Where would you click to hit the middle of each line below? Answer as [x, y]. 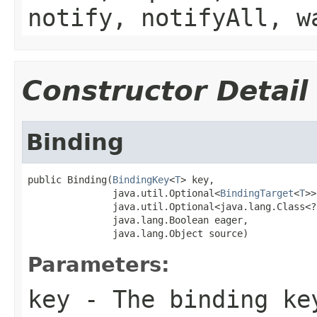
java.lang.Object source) [138, 233]
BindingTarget [257, 193]
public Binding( [70, 179]
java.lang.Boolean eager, [138, 220]
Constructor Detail [165, 91]
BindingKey [141, 179]
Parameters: [99, 264]
